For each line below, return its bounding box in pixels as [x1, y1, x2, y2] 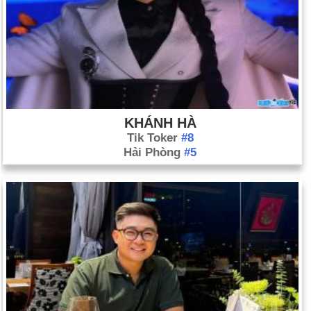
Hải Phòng [124, 146, 184, 160]
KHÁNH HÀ [124, 115, 196, 131]
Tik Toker [126, 131, 181, 145]
